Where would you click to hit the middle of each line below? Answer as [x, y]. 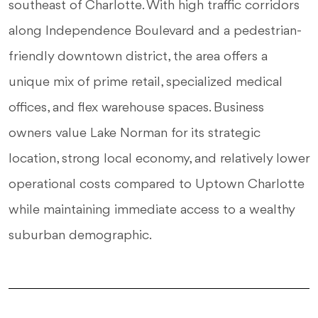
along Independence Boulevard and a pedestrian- [155, 31]
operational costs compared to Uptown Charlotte [157, 185]
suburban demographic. [80, 236]
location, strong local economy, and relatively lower [159, 159]
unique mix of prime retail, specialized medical [146, 82]
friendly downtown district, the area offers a [138, 57]
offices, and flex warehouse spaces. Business [136, 108]
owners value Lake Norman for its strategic [135, 133]
